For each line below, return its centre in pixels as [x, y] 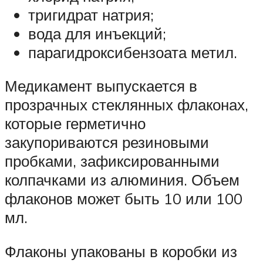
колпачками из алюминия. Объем [122, 180]
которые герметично [75, 124]
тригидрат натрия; [91, 14]
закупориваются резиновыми [107, 142]
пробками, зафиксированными [112, 161]
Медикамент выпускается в [101, 86]
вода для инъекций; [97, 33]
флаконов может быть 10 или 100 [124, 199]
